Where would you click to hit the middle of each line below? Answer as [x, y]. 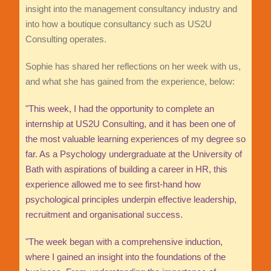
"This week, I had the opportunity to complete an [119, 109]
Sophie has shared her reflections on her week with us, [133, 67]
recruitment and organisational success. [104, 215]
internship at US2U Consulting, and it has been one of [130, 124]
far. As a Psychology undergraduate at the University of [133, 154]
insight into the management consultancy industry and [131, 9]
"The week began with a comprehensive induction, [124, 242]
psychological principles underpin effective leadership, [131, 200]
